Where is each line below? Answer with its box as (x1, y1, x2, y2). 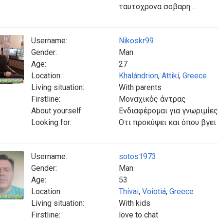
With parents (119, 83, 162, 92)
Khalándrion (119, 71, 158, 80)
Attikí (162, 71, 179, 80)
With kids (119, 199, 150, 208)
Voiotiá (142, 187, 166, 196)
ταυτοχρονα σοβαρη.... (119, 2, 196, 11)
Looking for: (31, 118, 72, 127)
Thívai (119, 187, 139, 196)
